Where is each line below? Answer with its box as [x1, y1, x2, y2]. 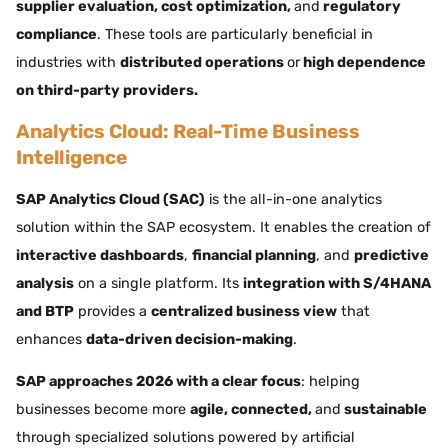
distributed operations [120, 54, 287, 72]
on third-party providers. [16, 82, 198, 100]
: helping [301, 373, 360, 391]
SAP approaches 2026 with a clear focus [16, 373, 301, 391]
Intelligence [16, 146, 127, 170]
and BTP [16, 302, 74, 320]
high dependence [300, 54, 426, 72]
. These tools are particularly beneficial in [97, 26, 373, 44]
